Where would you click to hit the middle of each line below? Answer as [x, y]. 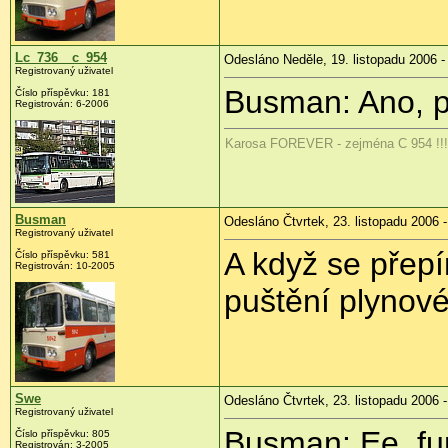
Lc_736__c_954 [61, 58]
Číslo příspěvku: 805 [62, 434]
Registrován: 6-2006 [62, 104]
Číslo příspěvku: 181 [62, 93]
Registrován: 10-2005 [65, 266]
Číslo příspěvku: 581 [62, 255]
